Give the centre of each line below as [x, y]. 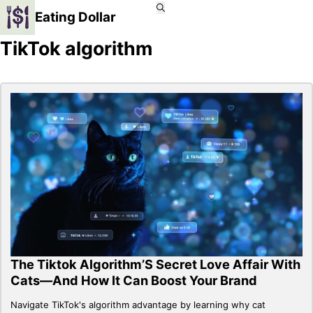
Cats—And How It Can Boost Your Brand [134, 280]
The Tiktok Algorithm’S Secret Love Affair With [156, 264]
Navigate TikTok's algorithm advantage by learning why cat [138, 304]
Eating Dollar [75, 17]
